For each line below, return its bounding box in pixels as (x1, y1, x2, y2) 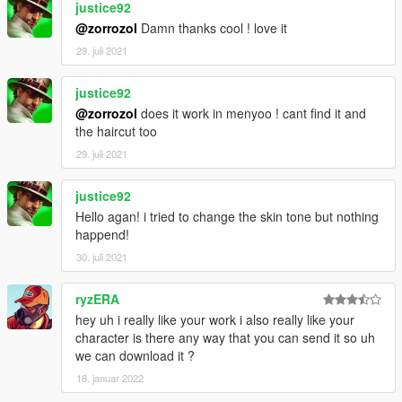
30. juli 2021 (76, 249, 127, 265)
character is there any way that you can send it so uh (75, 328, 375, 347)
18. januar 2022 (76, 371, 144, 386)
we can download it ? (75, 346, 195, 365)
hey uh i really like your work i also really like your (75, 310, 354, 329)
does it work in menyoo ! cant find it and (137, 104, 366, 123)
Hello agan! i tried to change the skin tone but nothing (75, 207, 379, 226)
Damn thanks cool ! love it (137, 19, 287, 38)
